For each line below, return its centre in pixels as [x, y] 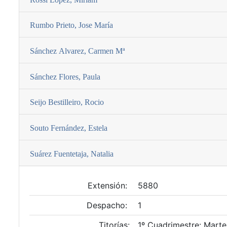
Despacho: [108, 205]
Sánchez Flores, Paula [65, 77]
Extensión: [109, 185]
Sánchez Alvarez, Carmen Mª [77, 51]
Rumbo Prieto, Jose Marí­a [71, 25]
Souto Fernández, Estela [69, 128]
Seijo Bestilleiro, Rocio [67, 102]
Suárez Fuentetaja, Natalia [72, 154]
